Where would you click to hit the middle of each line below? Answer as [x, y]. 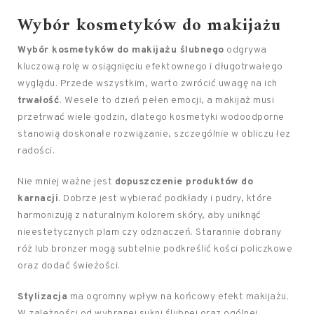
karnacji [38, 199]
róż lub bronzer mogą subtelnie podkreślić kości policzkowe [155, 249]
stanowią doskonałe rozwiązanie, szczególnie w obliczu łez [154, 134]
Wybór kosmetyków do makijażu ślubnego [121, 50]
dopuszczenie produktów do [184, 182]
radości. [36, 151]
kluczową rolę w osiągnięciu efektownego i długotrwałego [150, 67]
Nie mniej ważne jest [66, 182]
